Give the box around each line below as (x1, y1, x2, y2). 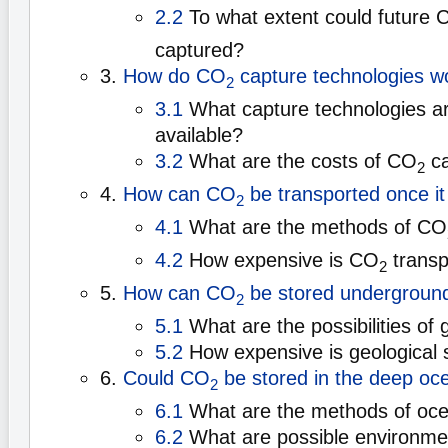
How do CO (123, 65, 226, 88)
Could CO (123, 367, 210, 390)
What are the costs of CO (183, 150, 417, 173)
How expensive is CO (183, 249, 379, 272)
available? (155, 124, 243, 147)
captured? (155, 39, 244, 62)
